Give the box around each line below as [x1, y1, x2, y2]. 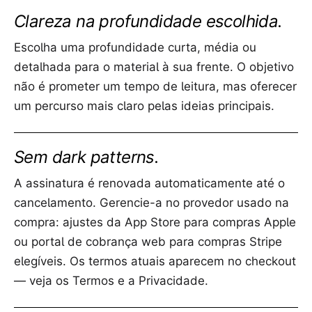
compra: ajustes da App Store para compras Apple [14, 215, 296, 230]
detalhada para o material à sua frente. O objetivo [14, 60, 294, 75]
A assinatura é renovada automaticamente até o [14, 176, 285, 191]
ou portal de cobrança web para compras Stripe [14, 235, 282, 249]
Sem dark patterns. [14, 147, 159, 168]
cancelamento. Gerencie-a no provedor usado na [14, 196, 289, 210]
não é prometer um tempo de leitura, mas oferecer [14, 79, 297, 94]
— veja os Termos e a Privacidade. [14, 274, 208, 288]
